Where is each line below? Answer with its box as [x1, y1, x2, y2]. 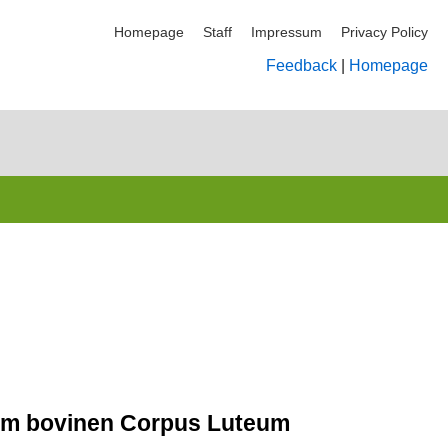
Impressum [251, 24, 322, 40]
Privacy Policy [341, 24, 428, 40]
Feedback [266, 57, 337, 74]
